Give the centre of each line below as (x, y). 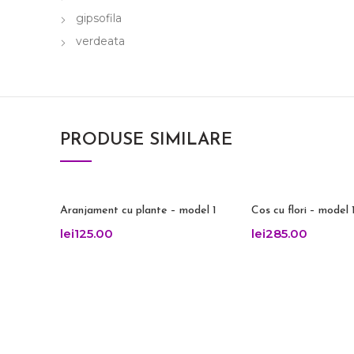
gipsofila (99, 18)
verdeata (100, 41)
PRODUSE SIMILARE (146, 140)
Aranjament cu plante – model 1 (138, 210)
